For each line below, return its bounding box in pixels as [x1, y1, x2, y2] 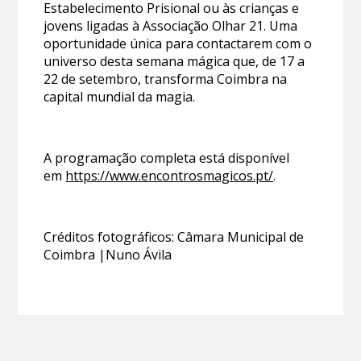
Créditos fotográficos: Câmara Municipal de [44, 228, 305, 247]
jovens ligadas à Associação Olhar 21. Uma [44, 17, 298, 35]
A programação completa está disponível [44, 149, 290, 168]
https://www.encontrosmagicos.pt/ [65, 167, 274, 185]
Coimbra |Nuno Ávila [44, 246, 172, 264]
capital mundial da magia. [44, 88, 196, 106]
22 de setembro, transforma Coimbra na [44, 70, 288, 89]
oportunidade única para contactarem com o [44, 35, 313, 53]
